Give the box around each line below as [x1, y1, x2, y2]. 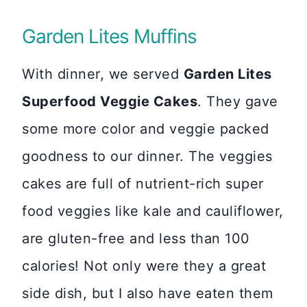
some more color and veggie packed [22, 121, 269, 137]
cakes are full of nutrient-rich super [22, 175, 264, 192]
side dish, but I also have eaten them [22, 285, 273, 302]
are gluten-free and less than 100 [22, 230, 250, 247]
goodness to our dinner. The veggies [22, 148, 273, 164]
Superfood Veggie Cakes [22, 93, 197, 110]
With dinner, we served [22, 66, 184, 82]
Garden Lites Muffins [22, 25, 197, 48]
